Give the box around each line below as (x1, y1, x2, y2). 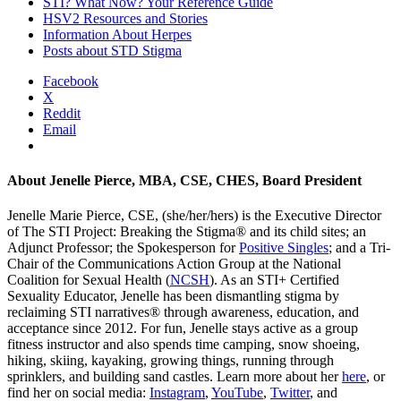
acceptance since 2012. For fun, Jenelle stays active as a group (7, 320, 358, 337)
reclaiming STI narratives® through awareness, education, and (7, 304, 359, 320)
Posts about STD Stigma (43, 42, 182, 58)
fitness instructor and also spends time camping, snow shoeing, (7, 337, 360, 353)
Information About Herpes (43, 26, 192, 42)
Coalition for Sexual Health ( (7, 272, 170, 288)
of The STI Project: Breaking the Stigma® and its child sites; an (7, 224, 366, 240)
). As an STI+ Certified (209, 272, 339, 288)
